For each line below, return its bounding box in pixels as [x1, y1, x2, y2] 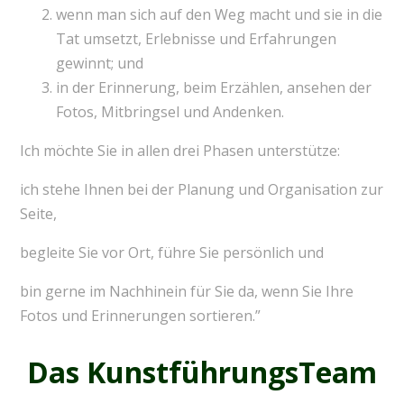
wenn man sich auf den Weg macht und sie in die [55, 5, 382, 25]
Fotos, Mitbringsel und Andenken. [55, 102, 284, 123]
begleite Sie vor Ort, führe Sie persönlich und [19, 243, 324, 263]
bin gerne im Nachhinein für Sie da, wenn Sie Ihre [19, 281, 353, 302]
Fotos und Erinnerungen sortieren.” [19, 306, 261, 326]
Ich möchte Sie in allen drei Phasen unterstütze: [19, 141, 340, 161]
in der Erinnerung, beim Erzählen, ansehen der [55, 78, 372, 98]
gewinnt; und [55, 53, 143, 74]
